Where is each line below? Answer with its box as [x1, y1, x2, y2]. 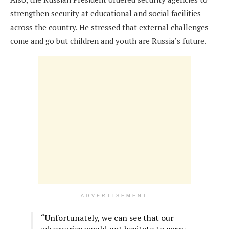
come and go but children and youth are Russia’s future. [10, 36, 207, 47]
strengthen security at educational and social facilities [10, 8, 201, 19]
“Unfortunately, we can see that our [41, 212, 174, 224]
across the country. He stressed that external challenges [10, 22, 209, 33]
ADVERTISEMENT [81, 193, 148, 199]
